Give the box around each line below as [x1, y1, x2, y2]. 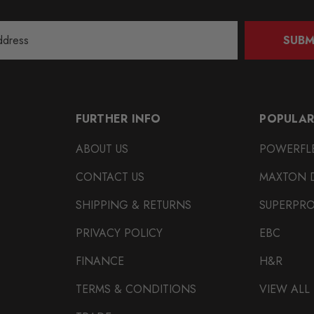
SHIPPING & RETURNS [75, 196, 191, 213]
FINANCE [75, 252, 124, 269]
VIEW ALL [259, 280, 310, 297]
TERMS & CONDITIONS [75, 280, 196, 297]
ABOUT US [75, 140, 128, 157]
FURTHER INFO [75, 110, 161, 127]
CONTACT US [75, 168, 144, 185]
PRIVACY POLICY [75, 224, 163, 241]
